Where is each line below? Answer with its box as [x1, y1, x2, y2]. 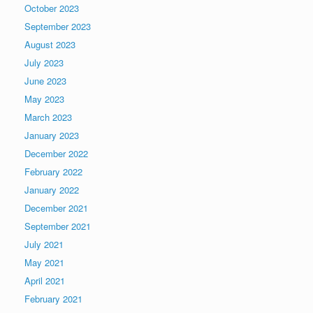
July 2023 [24, 56, 64, 70]
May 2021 [24, 256, 64, 270]
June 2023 [24, 74, 66, 88]
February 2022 [24, 165, 82, 179]
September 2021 [24, 219, 91, 233]
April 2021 [24, 274, 65, 288]
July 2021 [24, 238, 64, 252]
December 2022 [24, 147, 88, 161]
